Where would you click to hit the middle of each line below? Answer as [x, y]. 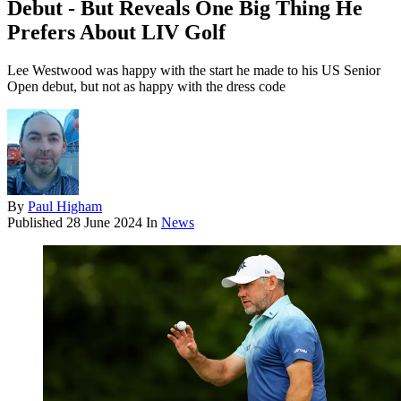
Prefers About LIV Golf [116, 33]
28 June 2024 [104, 223]
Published [37, 223]
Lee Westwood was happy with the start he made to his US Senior [194, 71]
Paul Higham [65, 207]
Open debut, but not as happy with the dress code [146, 87]
